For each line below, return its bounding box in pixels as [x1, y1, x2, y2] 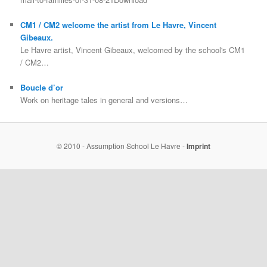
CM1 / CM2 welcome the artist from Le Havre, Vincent [20, 19, 217, 31]
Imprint [187, 141, 210, 151]
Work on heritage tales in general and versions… [20, 94, 188, 106]
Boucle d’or [20, 82, 64, 94]
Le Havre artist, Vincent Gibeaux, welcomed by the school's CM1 [20, 44, 246, 56]
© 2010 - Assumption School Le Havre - [57, 141, 187, 151]
